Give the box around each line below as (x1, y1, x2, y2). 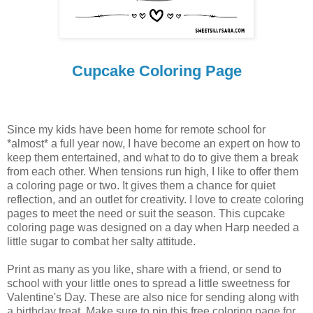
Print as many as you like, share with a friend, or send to (7, 263, 282, 275)
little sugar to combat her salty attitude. (7, 235, 196, 247)
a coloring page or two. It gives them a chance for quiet (7, 179, 275, 191)
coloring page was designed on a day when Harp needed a (7, 221, 299, 233)
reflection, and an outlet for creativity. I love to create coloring (7, 193, 304, 205)
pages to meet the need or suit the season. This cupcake (7, 207, 285, 219)
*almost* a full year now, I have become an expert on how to (7, 137, 300, 150)
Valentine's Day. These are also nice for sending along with (7, 291, 299, 303)
